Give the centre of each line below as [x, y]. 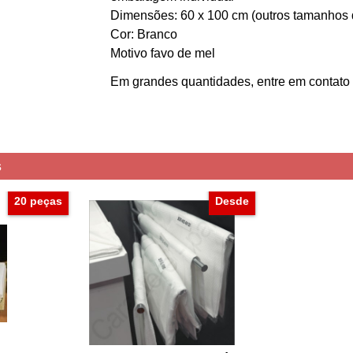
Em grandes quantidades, [182, 82]
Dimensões [142, 15]
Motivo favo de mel [163, 53]
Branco [157, 34]
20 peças [38, 201]
